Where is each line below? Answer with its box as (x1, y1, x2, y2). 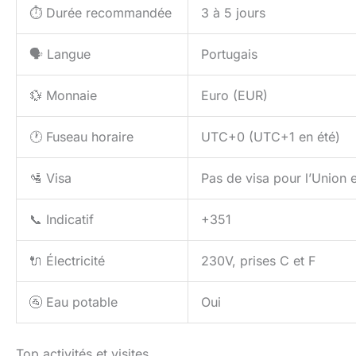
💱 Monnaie (29, 87, 97, 103)
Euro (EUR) (201, 87, 268, 103)
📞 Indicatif (29, 211, 94, 227)
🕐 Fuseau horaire (29, 128, 133, 145)
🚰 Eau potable (29, 293, 118, 310)
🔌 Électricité (29, 252, 105, 269)
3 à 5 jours (201, 4, 265, 21)
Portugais (201, 45, 257, 62)
